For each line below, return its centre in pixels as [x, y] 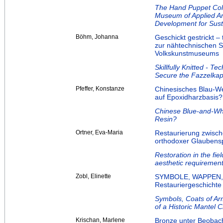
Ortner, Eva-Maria [99, 133]
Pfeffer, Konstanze [100, 89]
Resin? [166, 119]
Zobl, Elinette [93, 176]
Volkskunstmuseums [187, 54]
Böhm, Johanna [97, 37]
